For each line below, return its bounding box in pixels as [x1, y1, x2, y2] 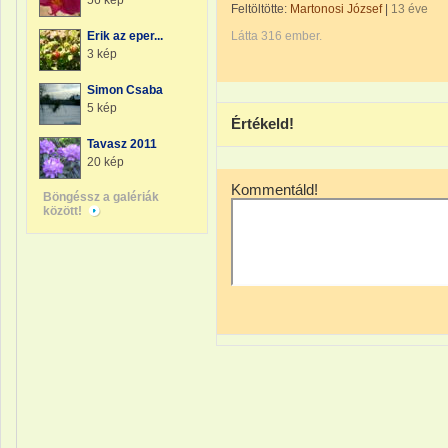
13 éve [391, 2, 428, 16]
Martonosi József [290, 2, 382, 16]
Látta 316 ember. [231, 29, 322, 43]
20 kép [87, 155, 124, 169]
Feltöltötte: [231, 2, 290, 16]
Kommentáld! [231, 181, 318, 198]
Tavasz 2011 [87, 137, 157, 151]
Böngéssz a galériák [43, 190, 159, 204]
